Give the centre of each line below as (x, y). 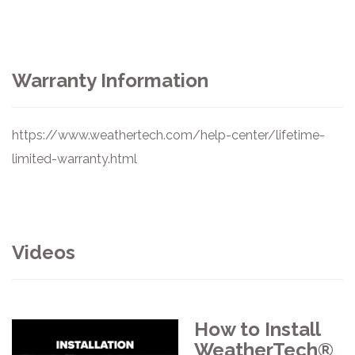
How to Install (257, 329)
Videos (44, 252)
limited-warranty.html (74, 159)
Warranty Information (110, 80)
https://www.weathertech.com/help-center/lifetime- (168, 135)
